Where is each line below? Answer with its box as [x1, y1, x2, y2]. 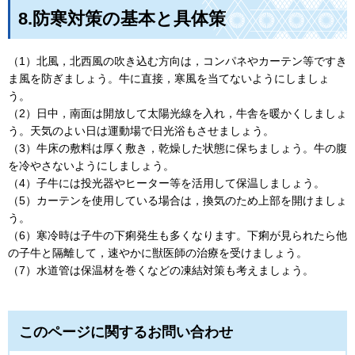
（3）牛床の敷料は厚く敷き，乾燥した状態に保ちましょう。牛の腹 [8, 141, 347, 155]
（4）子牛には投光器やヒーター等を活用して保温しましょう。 [8, 176, 325, 189]
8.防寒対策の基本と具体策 [18, 9, 226, 29]
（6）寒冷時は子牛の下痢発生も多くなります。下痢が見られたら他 [8, 228, 347, 242]
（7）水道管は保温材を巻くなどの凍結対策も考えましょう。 [8, 263, 314, 277]
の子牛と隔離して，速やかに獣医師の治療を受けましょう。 [8, 246, 307, 259]
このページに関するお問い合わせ [19, 323, 233, 340]
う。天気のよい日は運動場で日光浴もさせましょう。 [8, 124, 274, 137]
